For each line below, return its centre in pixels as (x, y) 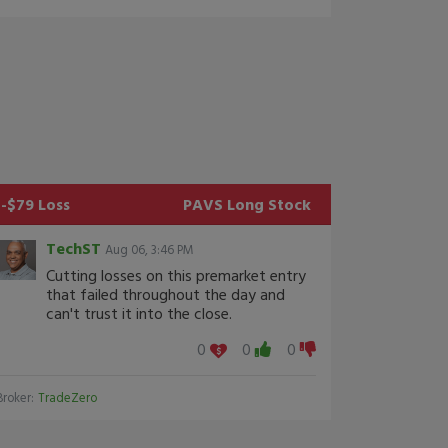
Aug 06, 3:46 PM (149, 249)
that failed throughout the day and (165, 294)
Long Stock (269, 204)
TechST (73, 248)
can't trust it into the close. (139, 313)
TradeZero (67, 397)
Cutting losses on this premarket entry (176, 275)
